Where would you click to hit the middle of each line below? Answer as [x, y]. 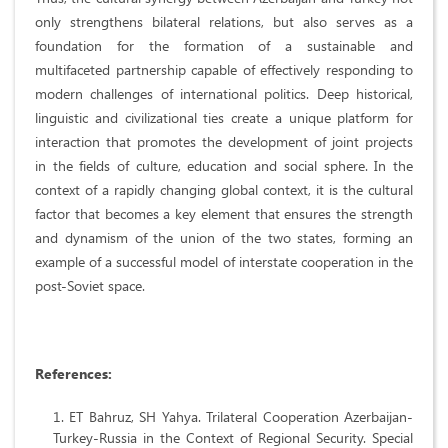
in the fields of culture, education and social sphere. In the [224, 166]
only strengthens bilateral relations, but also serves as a [224, 22]
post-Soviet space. [90, 286]
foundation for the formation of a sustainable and [224, 46]
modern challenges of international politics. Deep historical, [224, 94]
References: [73, 374]
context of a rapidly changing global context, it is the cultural [224, 190]
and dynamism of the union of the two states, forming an [224, 238]
